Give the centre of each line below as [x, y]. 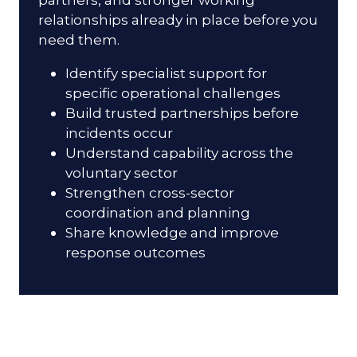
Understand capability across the [180, 153]
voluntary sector [122, 173]
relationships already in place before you [178, 19]
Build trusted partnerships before [182, 113]
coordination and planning [158, 213]
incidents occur [120, 133]
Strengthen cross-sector [150, 193]
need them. [79, 39]
